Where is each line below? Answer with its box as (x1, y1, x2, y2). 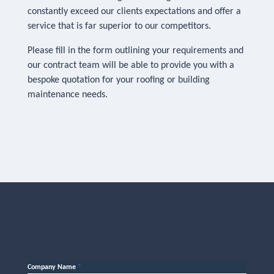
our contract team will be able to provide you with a (28, 61, 234, 70)
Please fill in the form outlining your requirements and (28, 46, 243, 56)
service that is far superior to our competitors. (28, 21, 211, 31)
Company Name (28, 264, 78, 271)
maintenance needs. (28, 90, 108, 100)
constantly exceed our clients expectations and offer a (28, 7, 241, 17)
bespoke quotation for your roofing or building (28, 75, 210, 85)
